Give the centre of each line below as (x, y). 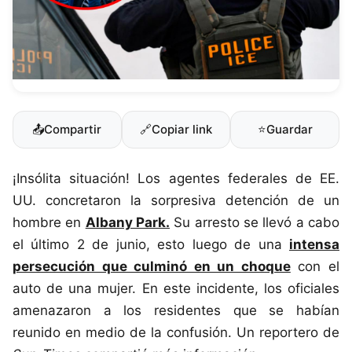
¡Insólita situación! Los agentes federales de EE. (176, 179)
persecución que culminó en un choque (152, 267)
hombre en (49, 223)
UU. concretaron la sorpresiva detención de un (176, 201)
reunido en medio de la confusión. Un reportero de (176, 333)
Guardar (289, 130)
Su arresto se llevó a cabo (255, 223)
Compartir (73, 130)
